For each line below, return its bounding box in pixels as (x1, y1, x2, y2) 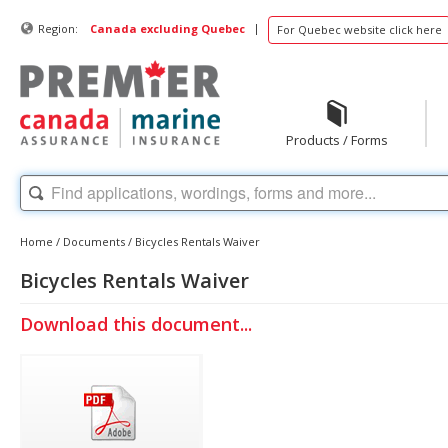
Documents (63, 233, 125, 249)
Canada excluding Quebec (90, 21, 245, 36)
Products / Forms (285, 131, 388, 149)
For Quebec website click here (277, 22, 442, 37)
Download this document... (20, 311, 252, 336)
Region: (38, 21, 78, 36)
